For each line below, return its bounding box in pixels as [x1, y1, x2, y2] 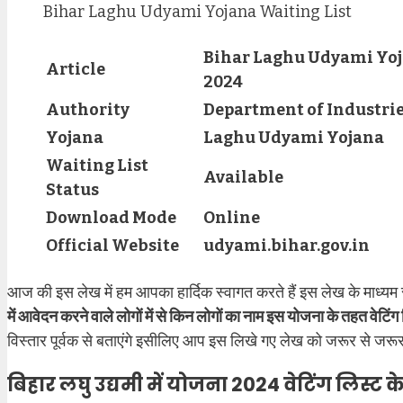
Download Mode [46, 208, 176, 228]
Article [46, 59, 105, 80]
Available [203, 167, 283, 188]
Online [203, 208, 260, 228]
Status [46, 180, 99, 201]
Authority [46, 100, 130, 121]
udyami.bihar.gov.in [203, 236, 370, 256]
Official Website [46, 236, 179, 256]
